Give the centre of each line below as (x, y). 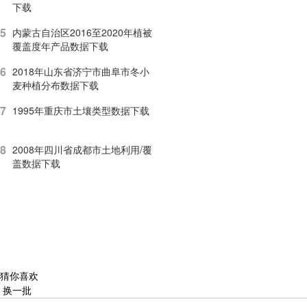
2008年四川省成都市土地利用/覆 (82, 149)
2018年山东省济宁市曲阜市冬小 (81, 71)
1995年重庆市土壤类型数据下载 (81, 110)
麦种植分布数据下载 (56, 85)
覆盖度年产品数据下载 (60, 46)
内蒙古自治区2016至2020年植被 (82, 32)
